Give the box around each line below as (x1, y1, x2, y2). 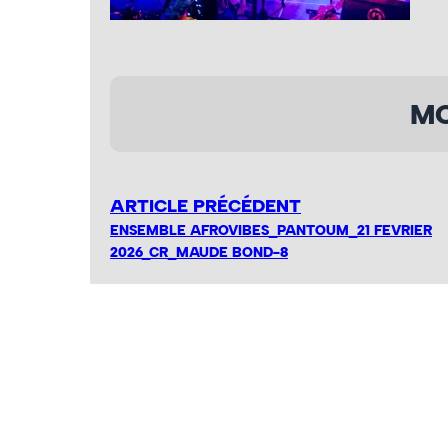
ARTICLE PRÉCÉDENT (110, 195, 301, 217)
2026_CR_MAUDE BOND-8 (110, 244, 288, 261)
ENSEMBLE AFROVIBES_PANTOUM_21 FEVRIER (110, 222, 432, 239)
